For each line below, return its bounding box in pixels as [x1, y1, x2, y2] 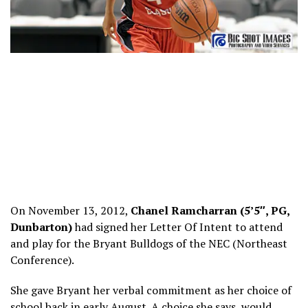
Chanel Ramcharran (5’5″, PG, [131, 203, 289, 219]
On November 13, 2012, [10, 203, 131, 219]
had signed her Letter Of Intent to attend [72, 219, 283, 235]
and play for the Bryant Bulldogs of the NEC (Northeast [10, 236, 287, 252]
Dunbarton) [10, 219, 72, 235]
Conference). [10, 252, 74, 268]
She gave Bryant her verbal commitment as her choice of [10, 283, 291, 298]
